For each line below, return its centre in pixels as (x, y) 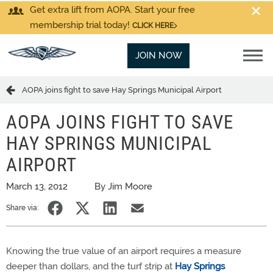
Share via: (22, 208)
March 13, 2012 (37, 186)
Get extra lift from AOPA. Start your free (112, 10)
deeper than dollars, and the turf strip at (90, 266)
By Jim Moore (123, 186)
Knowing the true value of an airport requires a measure (124, 251)
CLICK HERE (153, 26)
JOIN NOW (158, 55)
